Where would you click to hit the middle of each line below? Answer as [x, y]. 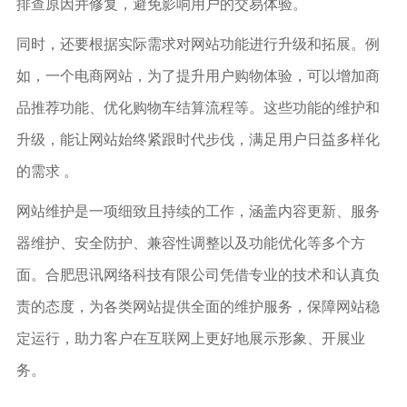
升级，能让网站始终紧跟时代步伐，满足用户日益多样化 [198, 139]
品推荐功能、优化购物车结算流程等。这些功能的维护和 [198, 107]
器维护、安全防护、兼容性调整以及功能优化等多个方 [190, 242]
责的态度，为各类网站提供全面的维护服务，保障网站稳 [198, 306]
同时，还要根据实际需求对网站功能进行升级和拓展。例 [198, 43]
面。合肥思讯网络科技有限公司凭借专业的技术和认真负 [198, 274]
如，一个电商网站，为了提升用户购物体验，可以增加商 [198, 75]
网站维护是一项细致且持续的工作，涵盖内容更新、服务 [198, 210]
